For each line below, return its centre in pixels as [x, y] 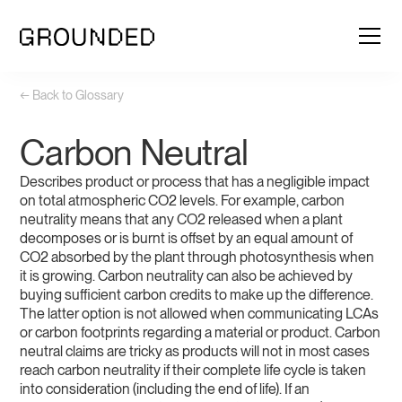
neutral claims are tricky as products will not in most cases [195, 351]
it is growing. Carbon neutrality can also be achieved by [187, 276]
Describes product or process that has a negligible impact [195, 182]
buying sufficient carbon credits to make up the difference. [197, 295]
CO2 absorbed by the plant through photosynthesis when [197, 257]
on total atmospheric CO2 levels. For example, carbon [183, 201]
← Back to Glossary [72, 95]
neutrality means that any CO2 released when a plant [182, 219]
